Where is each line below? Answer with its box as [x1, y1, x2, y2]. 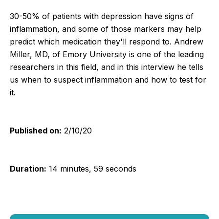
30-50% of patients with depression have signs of [10, 11, 194, 21]
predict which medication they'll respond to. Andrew [10, 36, 203, 46]
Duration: [10, 163, 46, 174]
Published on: [10, 125, 62, 135]
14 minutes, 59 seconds [46, 163, 136, 174]
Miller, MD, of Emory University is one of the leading [10, 49, 204, 59]
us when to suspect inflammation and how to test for [10, 74, 206, 85]
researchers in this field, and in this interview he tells [10, 62, 203, 72]
